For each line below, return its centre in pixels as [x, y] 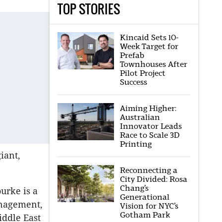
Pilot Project [142, 73]
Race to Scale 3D [150, 135]
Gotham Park [145, 215]
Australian [140, 117]
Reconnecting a [148, 170]
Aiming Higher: [148, 108]
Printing [136, 144]
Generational [144, 197]
